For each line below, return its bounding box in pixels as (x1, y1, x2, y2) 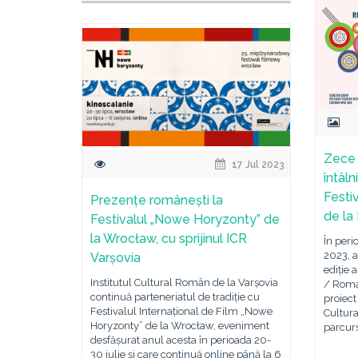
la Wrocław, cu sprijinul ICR (90, 231, 247, 247)
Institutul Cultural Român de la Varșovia (90, 276, 278, 289)
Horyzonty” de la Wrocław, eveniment (90, 320, 269, 332)
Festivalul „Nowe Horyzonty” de (90, 212, 280, 228)
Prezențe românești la (90, 193, 223, 209)
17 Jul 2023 (229, 159, 285, 171)
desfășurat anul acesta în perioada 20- (90, 334, 271, 347)
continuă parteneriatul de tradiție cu (90, 291, 260, 304)
